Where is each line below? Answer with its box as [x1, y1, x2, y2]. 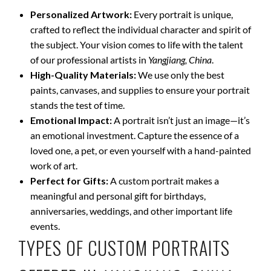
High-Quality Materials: [30, 69, 136, 80]
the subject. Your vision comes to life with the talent [30, 39, 243, 50]
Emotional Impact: [30, 114, 112, 126]
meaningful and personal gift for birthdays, [30, 190, 206, 201]
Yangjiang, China [148, 54, 212, 65]
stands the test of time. [30, 99, 125, 111]
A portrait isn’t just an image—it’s [112, 114, 250, 126]
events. [30, 220, 60, 232]
